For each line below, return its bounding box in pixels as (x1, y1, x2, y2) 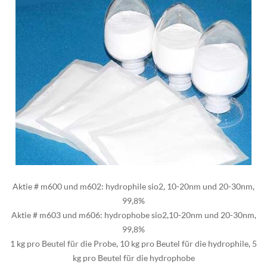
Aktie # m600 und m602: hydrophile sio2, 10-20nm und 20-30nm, (13, 181, 254, 191)
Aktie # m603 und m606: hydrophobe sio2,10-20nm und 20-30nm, (11, 209, 256, 220)
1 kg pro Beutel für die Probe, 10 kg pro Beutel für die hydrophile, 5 (10, 238, 257, 249)
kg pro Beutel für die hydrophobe (72, 252, 195, 263)
